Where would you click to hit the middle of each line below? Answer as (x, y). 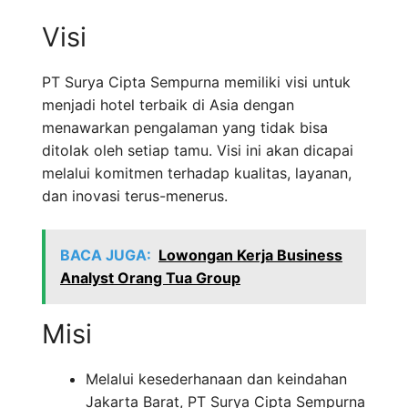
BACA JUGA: (106, 255)
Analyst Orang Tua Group (150, 278)
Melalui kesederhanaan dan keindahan (216, 379)
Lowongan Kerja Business (250, 255)
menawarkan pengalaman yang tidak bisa (185, 128)
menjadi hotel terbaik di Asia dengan (168, 105)
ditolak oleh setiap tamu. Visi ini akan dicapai (198, 151)
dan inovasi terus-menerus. (135, 196)
